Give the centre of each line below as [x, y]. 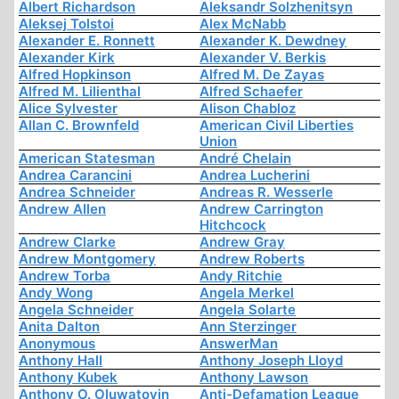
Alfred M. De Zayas [262, 75]
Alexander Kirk [67, 58]
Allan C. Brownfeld [79, 126]
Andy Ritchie [241, 276]
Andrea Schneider [77, 192]
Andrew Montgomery [87, 259]
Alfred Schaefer [251, 92]
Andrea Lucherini [255, 175]
